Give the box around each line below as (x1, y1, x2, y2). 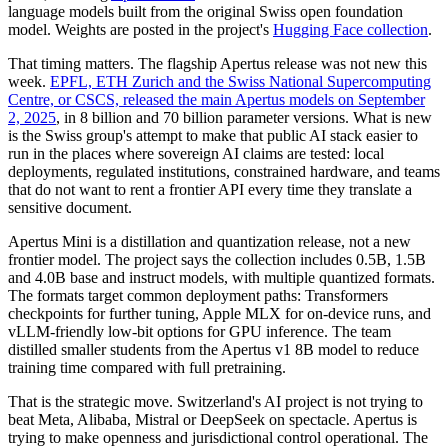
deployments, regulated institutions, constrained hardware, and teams (8, 162, 440, 180)
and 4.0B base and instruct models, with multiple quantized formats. (8, 268, 435, 286)
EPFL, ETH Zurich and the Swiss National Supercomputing (50, 72, 431, 90)
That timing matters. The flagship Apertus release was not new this (8, 54, 427, 72)
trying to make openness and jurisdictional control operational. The (8, 428, 428, 446)
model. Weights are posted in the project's (8, 20, 273, 38)
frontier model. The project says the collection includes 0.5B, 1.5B (8, 250, 426, 268)
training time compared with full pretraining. (8, 358, 286, 376)
